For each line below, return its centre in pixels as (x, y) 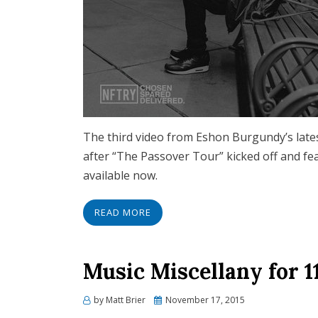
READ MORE (123, 212)
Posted (168, 299)
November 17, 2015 (205, 300)
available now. (120, 175)
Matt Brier (126, 300)
